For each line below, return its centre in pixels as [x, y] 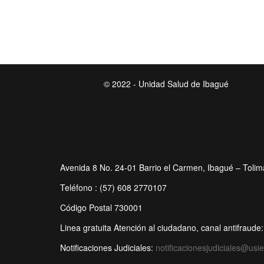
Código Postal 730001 [101, 207]
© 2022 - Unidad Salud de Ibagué [166, 83]
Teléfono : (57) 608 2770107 [113, 187]
